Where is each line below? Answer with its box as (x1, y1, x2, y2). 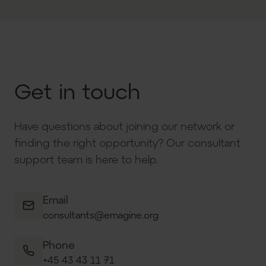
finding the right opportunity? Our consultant (14, 136, 240, 149)
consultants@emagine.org (43, 209, 159, 220)
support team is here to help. (14, 153, 158, 166)
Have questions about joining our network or (14, 119, 235, 132)
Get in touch (14, 78, 140, 103)
